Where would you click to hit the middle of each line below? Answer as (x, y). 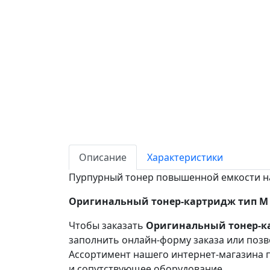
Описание (103, 157)
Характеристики (185, 157)
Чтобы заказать (107, 225)
